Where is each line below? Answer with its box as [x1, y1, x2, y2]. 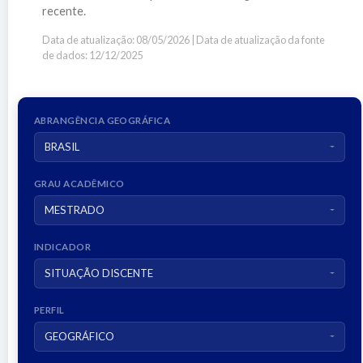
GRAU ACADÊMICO [34, 177, 125, 189]
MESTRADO [45, 203, 105, 216]
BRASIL [45, 139, 79, 153]
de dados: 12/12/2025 [42, 48, 143, 62]
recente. [42, 3, 86, 18]
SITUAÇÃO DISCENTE [45, 266, 153, 280]
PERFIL [34, 304, 65, 315]
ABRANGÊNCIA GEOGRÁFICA [34, 114, 171, 126]
